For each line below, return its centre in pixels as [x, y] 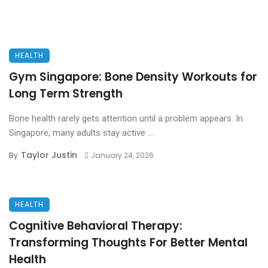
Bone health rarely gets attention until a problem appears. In [126, 119]
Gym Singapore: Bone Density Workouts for [133, 77]
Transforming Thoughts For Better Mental [128, 243]
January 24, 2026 [122, 156]
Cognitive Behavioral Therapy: [96, 226]
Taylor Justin [49, 155]
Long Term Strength [66, 94]
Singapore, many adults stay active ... [81, 133]
